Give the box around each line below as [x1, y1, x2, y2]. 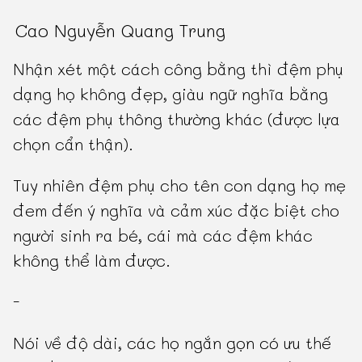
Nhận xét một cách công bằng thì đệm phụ [13, 58, 344, 80]
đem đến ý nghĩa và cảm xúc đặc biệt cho [13, 200, 340, 221]
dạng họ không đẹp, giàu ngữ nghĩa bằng [13, 83, 329, 105]
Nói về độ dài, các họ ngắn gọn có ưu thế [13, 332, 332, 354]
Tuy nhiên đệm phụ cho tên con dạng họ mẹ [13, 175, 347, 196]
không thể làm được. [13, 250, 171, 271]
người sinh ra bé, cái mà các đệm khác [13, 225, 314, 246]
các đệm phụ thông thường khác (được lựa [13, 108, 341, 130]
